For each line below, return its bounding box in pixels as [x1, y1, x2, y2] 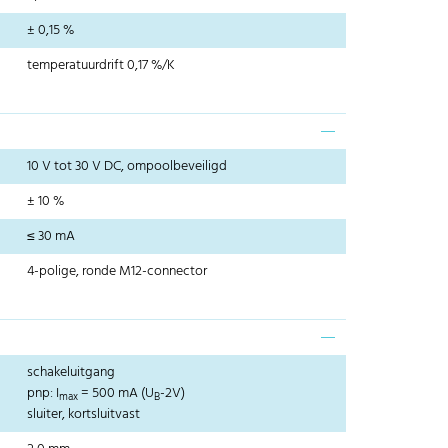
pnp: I [27, 382, 60, 406]
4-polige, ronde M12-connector [27, 260, 208, 284]
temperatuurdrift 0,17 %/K [27, 54, 176, 78]
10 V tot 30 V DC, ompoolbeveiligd [27, 155, 228, 179]
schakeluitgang [27, 361, 116, 385]
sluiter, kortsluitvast [27, 403, 141, 427]
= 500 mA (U [78, 382, 155, 406]
